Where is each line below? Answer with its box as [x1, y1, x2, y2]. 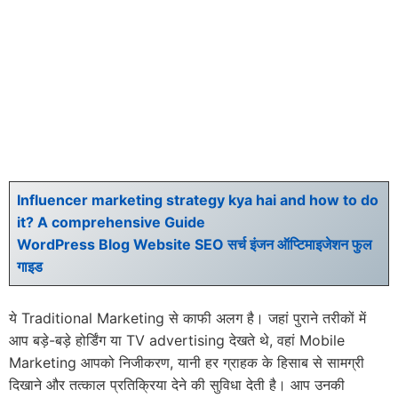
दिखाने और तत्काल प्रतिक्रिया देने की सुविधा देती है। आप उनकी [9, 376, 345, 394]
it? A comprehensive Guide [17, 213, 205, 232]
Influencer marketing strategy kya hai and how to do [17, 191, 378, 210]
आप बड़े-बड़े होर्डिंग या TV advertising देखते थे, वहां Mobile [9, 331, 345, 350]
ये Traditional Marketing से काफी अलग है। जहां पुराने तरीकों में [9, 309, 366, 328]
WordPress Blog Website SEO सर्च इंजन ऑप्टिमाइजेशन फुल [17, 235, 372, 254]
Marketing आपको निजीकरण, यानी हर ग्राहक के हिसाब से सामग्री [9, 354, 364, 372]
